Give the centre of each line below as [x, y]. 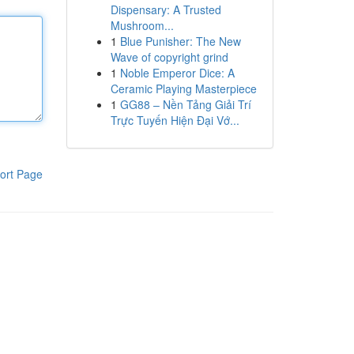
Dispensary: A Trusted [166, 9]
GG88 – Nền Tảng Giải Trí [185, 104]
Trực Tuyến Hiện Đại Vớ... [175, 120]
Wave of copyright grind [169, 57]
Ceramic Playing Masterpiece [183, 88]
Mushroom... [142, 25]
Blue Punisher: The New [180, 41]
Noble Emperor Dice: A [177, 73]
